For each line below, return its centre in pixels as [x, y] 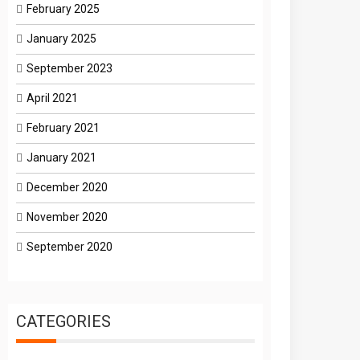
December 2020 [67, 187]
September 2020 [70, 246]
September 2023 [70, 68]
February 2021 [63, 127]
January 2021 [62, 157]
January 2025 [62, 38]
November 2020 [67, 217]
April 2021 [53, 98]
